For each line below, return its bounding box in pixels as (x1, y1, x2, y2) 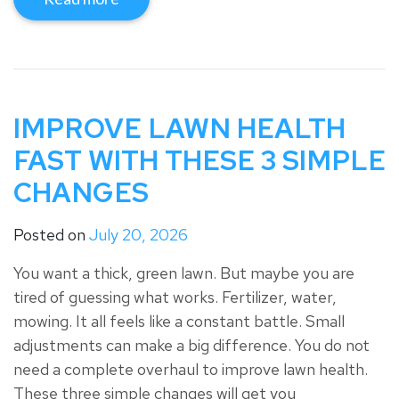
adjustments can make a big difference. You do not (13, 335, 370, 356)
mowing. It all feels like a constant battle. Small (13, 311, 345, 332)
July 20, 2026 (89, 224, 188, 246)
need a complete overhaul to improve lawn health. (13, 359, 368, 380)
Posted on (13, 224, 89, 246)
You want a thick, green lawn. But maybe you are (13, 263, 354, 284)
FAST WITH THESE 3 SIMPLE (13, 142, 386, 179)
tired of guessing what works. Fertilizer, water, (13, 287, 337, 308)
